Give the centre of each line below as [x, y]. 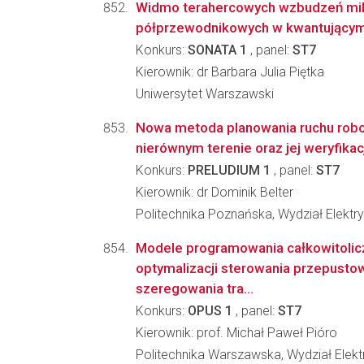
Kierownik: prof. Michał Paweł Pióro [236, 333]
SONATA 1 [217, 50]
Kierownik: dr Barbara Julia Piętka [230, 72]
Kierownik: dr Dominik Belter [214, 192]
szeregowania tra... [195, 288]
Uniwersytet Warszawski [205, 94]
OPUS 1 [210, 311]
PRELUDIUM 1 [229, 170]
